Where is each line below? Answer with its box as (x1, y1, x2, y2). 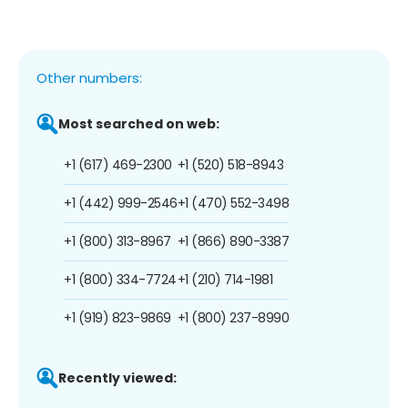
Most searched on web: (58, 114, 219, 133)
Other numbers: (36, 67, 142, 87)
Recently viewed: (58, 368, 177, 387)
